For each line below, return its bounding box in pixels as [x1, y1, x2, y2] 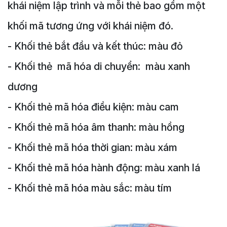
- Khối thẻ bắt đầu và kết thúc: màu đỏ [8, 40, 183, 52]
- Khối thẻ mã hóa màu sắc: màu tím [8, 182, 172, 194]
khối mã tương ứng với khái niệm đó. [8, 20, 173, 32]
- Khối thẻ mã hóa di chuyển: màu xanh [8, 60, 190, 72]
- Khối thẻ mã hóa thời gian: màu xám [8, 141, 177, 154]
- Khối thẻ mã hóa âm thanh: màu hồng [8, 121, 184, 133]
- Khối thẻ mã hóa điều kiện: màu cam [8, 101, 179, 113]
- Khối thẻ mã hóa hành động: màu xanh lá [8, 162, 200, 174]
